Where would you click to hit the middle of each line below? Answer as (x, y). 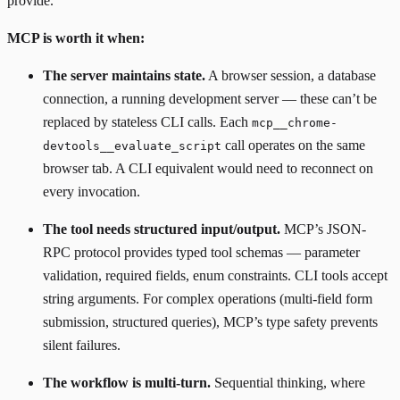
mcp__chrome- (295, 123)
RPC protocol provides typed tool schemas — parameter (201, 253)
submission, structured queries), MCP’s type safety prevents (210, 322)
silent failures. (82, 346)
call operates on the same (293, 146)
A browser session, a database (291, 76)
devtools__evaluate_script (132, 146)
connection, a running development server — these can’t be (210, 99)
